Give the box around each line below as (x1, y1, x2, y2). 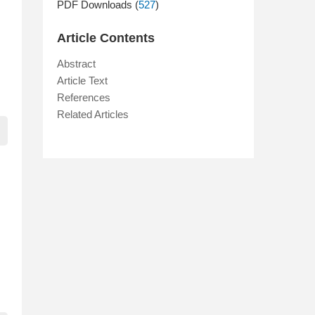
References (57, 91, 110, 103)
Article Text (57, 75, 108, 86)
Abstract (57, 58, 96, 70)
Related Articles (57, 108, 129, 120)
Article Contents (57, 31, 155, 45)
